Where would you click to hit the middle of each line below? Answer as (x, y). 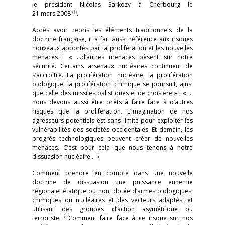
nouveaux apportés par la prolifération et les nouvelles (113, 48)
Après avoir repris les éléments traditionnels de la (113, 30)
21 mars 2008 (52, 14)
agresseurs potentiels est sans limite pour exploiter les (113, 121)
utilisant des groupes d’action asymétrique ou (113, 209)
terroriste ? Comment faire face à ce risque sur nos (113, 218)
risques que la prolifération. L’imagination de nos (113, 111)
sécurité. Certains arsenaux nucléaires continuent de (113, 66)
